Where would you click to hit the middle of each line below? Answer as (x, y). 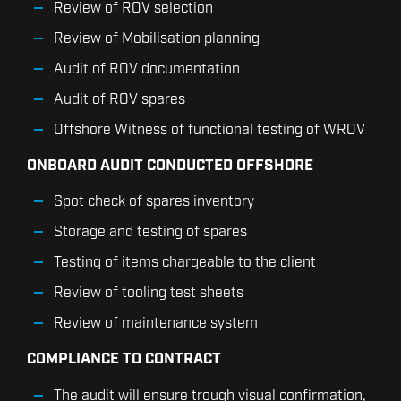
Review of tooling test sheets (149, 294)
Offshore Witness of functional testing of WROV (209, 130)
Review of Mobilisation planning (158, 38)
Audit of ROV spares (119, 99)
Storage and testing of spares (150, 233)
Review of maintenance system (156, 324)
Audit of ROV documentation (149, 69)
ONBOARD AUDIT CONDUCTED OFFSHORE (172, 165)
